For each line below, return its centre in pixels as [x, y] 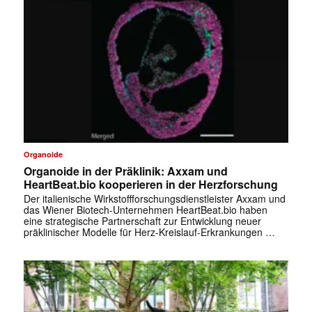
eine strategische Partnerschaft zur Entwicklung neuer [142, 220]
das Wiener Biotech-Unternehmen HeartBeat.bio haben [145, 209]
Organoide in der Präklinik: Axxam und [125, 171]
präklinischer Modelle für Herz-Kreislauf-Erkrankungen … [149, 232]
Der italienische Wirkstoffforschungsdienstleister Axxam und [154, 198]
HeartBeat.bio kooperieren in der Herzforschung [150, 184]
